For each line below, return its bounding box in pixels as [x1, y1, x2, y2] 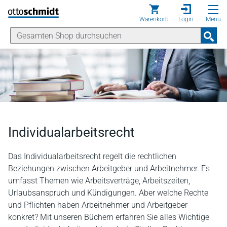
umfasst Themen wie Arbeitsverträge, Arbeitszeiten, [8, 175, 190, 185]
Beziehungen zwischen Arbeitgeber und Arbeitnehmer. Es [8, 163, 210, 173]
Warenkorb [139, 16, 169, 23]
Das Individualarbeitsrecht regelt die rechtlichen [8, 151, 176, 161]
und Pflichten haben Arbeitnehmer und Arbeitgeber [8, 200, 187, 210]
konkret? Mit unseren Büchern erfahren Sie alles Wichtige [8, 212, 209, 222]
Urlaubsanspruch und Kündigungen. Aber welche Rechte [8, 187, 208, 198]
